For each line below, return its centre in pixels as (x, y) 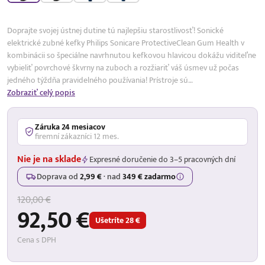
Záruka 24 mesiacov (70, 127)
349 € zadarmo (149, 176)
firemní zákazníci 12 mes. (77, 136)
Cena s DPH (37, 240)
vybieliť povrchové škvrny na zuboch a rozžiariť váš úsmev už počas (123, 67)
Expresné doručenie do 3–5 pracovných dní (162, 160)
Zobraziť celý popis (41, 92)
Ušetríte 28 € (118, 221)
